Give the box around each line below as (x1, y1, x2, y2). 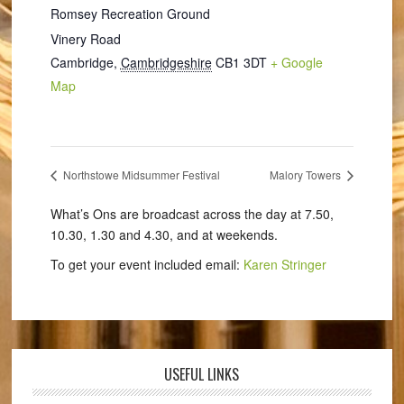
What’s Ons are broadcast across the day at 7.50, (50, 204, 334, 223)
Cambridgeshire (120, 53, 212, 71)
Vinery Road (50, 30, 121, 48)
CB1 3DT (215, 53, 267, 71)
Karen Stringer (243, 254, 326, 273)
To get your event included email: (50, 254, 243, 273)
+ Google (270, 53, 323, 71)
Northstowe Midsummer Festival (60, 166, 220, 182)
